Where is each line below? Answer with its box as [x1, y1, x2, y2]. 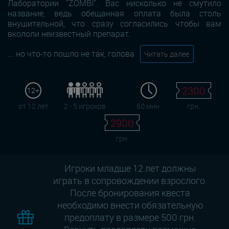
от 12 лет [18, 101, 49, 111]
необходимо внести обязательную [57, 198, 203, 211]
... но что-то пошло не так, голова [8, 48, 134, 60]
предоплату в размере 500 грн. [64, 211, 196, 223]
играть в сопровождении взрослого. [53, 174, 208, 187]
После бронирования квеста [70, 186, 191, 199]
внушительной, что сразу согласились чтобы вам [8, 18, 221, 30]
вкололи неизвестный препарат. [8, 28, 131, 40]
